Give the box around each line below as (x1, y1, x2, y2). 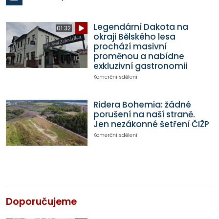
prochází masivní (93, 41, 167, 53)
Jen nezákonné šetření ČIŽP (93, 118, 209, 131)
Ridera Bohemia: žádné (93, 99, 191, 111)
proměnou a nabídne (93, 50, 184, 63)
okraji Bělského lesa (93, 31, 175, 43)
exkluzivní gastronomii (93, 60, 187, 72)
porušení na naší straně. (93, 109, 195, 121)
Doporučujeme (6, 195, 77, 209)
